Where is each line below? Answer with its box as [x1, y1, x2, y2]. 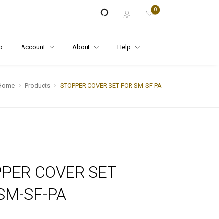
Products [24, 82, 50, 89]
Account [21, 43, 46, 51]
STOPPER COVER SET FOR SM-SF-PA [60, 82, 162, 89]
